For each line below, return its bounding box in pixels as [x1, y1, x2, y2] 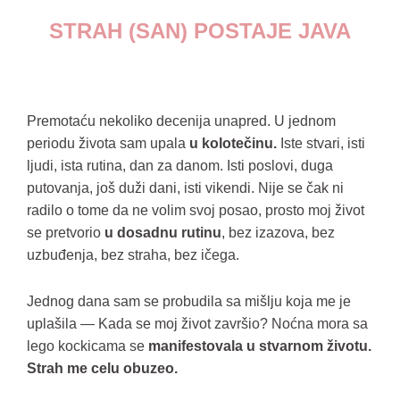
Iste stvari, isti [277, 136, 365, 151]
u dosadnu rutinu [104, 225, 221, 240]
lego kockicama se [27, 338, 148, 354]
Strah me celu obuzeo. [27, 361, 178, 376]
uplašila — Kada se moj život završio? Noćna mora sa [27, 316, 368, 331]
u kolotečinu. [189, 136, 277, 151]
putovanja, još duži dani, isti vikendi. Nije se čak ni [27, 180, 344, 196]
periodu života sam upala [27, 136, 189, 151]
